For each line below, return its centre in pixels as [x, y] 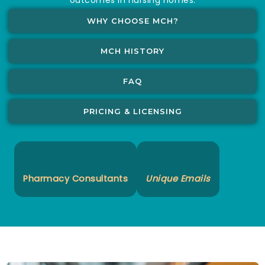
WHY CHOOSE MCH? [132, 20]
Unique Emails [178, 178]
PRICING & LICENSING [132, 111]
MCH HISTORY [132, 51]
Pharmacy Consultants [75, 178]
